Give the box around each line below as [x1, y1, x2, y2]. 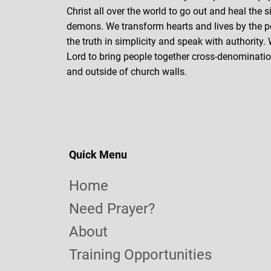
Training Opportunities [69, 246, 212, 263]
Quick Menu [69, 148, 127, 161]
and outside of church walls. [67, 66, 189, 77]
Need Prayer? [69, 200, 155, 217]
